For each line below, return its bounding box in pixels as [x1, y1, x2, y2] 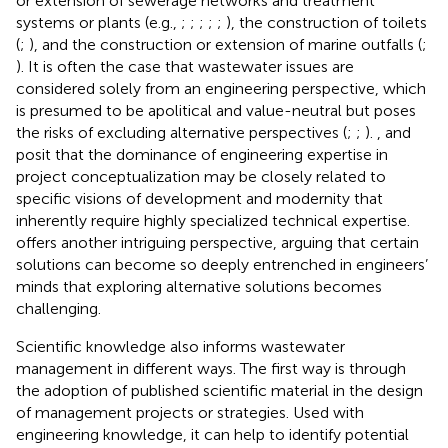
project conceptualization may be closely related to [16, 166, 386, 186]
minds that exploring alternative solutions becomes [16, 276, 382, 296]
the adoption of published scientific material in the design [16, 380, 423, 400]
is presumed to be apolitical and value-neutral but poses [16, 100, 416, 120]
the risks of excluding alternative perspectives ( [16, 122, 347, 142]
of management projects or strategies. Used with [16, 402, 364, 422]
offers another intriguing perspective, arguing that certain [16, 232, 419, 252]
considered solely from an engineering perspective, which [16, 78, 426, 98]
